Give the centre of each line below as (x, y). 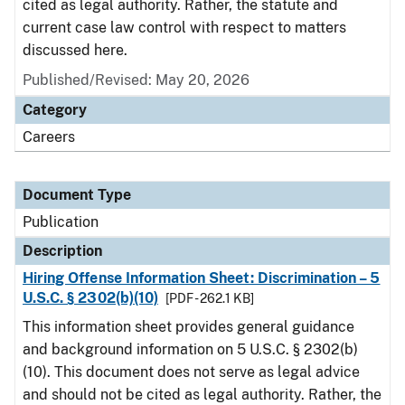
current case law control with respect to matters (184, 28)
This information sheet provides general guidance (188, 327)
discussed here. (75, 50)
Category (55, 110)
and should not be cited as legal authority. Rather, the (202, 395)
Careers (49, 137)
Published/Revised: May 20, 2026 (136, 80)
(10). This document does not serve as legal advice (191, 372)
